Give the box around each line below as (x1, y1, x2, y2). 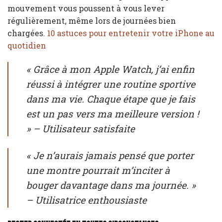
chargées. (7, 28, 47, 39)
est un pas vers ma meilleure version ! (26, 107, 199, 120)
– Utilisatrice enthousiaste (26, 193, 147, 206)
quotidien (7, 40, 46, 51)
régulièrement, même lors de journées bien (7, 15, 176, 26)
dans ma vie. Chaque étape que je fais (26, 92, 195, 105)
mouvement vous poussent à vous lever (7, 3, 165, 14)
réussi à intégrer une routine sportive (26, 77, 195, 90)
